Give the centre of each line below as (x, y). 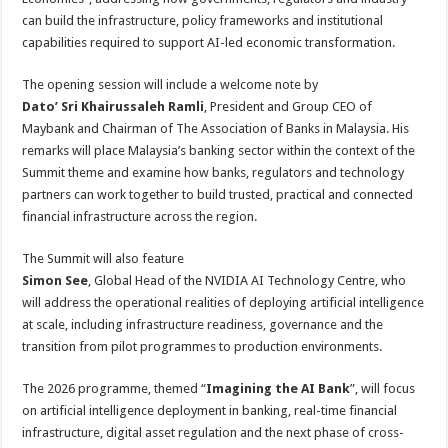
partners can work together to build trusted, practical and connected (218, 194)
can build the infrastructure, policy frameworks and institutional (203, 20)
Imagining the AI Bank (278, 388)
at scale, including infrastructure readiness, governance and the (203, 324)
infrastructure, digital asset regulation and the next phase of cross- (213, 432)
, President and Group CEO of (288, 106)
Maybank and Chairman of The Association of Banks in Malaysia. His (216, 128)
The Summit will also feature (103, 258)
